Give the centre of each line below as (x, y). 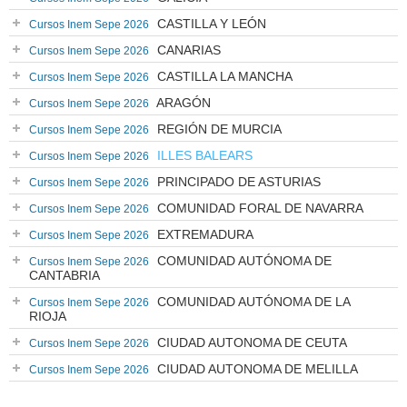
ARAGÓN (182, 103)
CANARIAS (187, 50)
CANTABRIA (65, 275)
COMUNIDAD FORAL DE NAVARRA (258, 208)
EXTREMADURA (203, 234)
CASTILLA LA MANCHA (223, 76)
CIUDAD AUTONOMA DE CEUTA (250, 342)
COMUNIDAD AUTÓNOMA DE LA (252, 302)
